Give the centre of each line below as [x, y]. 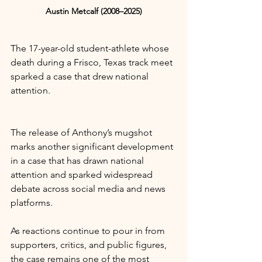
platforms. [32, 202]
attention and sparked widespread [83, 174]
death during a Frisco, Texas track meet [93, 62]
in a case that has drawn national [78, 160]
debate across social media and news [89, 188]
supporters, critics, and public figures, [90, 244]
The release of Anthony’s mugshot [82, 132]
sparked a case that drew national [81, 76]
